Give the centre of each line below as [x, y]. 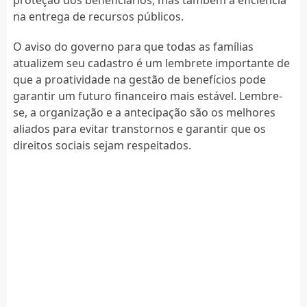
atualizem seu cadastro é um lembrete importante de [151, 63]
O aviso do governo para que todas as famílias [133, 46]
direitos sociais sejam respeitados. [102, 145]
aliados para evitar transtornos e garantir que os [139, 128]
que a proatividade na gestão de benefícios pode [139, 79]
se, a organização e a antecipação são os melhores [144, 112]
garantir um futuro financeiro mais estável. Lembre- [147, 96]
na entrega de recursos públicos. [98, 16]
